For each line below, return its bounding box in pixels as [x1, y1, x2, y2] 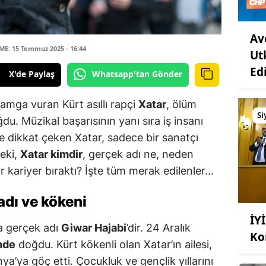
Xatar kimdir [20, 147, 83, 160]
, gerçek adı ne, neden [83, 147, 194, 160]
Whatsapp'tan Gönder [92, 68, 182, 80]
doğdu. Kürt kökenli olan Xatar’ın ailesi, [15, 237, 212, 251]
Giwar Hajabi [61, 221, 126, 234]
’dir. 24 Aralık [126, 221, 191, 234]
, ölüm [166, 97, 197, 110]
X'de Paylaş [9, 68, 55, 80]
